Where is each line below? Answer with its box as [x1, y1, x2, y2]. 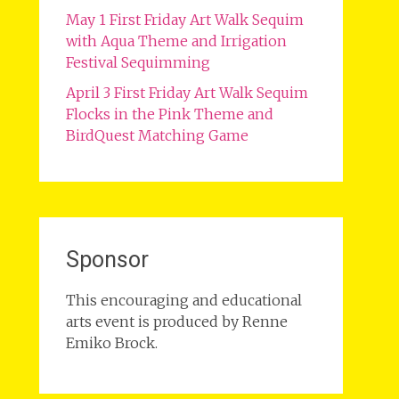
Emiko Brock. [65, 334, 158, 352]
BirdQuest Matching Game [65, 126, 248, 144]
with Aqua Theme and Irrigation [65, 32, 287, 50]
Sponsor [65, 247, 149, 273]
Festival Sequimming [65, 53, 210, 71]
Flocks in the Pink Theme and [65, 105, 273, 123]
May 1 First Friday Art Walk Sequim [65, 11, 304, 28]
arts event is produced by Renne [65, 313, 288, 330]
